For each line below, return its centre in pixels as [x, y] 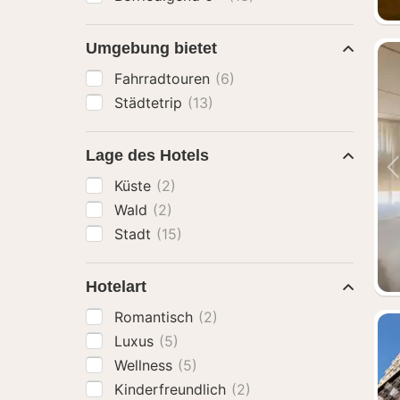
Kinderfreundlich [172, 389]
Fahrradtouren [164, 79]
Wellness [146, 365]
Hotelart [116, 287]
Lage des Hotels [147, 155]
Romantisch [156, 317]
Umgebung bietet [151, 48]
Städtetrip [150, 103]
